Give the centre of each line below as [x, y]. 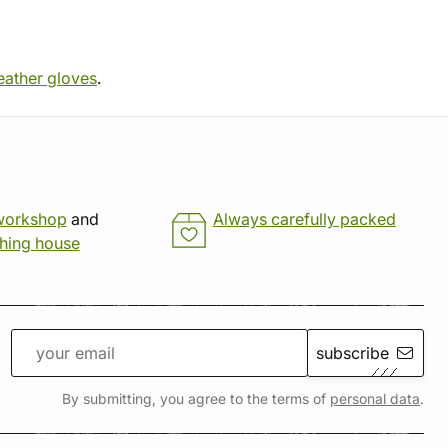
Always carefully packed [304, 219]
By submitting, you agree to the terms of [196, 399]
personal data [375, 399]
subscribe [352, 353]
